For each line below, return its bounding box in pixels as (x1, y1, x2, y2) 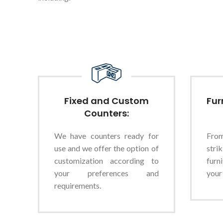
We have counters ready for (54, 131, 159, 140)
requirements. (54, 181, 101, 190)
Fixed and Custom (64, 95, 149, 107)
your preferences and (54, 168, 159, 178)
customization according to (54, 156, 159, 165)
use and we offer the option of (54, 143, 159, 153)
